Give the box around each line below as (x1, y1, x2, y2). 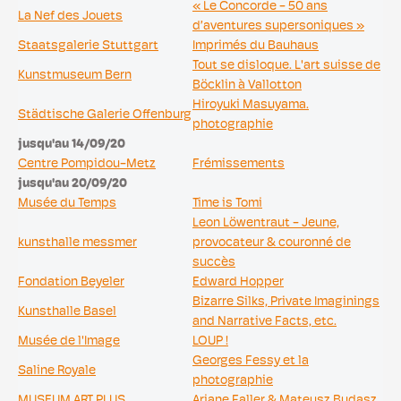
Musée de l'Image (18, 335, 120, 348)
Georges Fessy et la (192, 354, 309, 368)
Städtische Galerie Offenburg (18, 108, 192, 122)
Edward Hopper (192, 276, 284, 289)
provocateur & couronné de (192, 236, 351, 250)
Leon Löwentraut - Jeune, (192, 217, 339, 230)
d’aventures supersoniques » (192, 20, 364, 33)
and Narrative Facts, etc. (192, 315, 337, 328)
